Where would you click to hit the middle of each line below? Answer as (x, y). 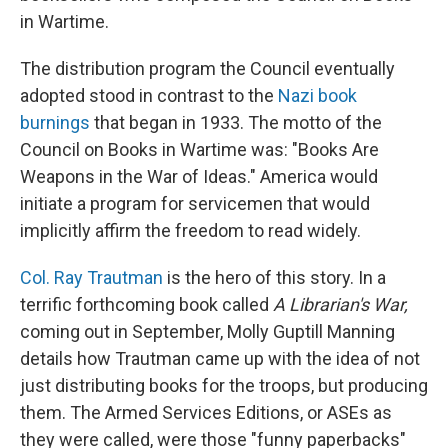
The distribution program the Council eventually (207, 68)
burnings (55, 122)
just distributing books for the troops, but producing (224, 385)
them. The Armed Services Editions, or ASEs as (206, 412)
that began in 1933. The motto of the (236, 122)
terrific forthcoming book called (146, 304)
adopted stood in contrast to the (149, 95)
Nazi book (317, 95)
